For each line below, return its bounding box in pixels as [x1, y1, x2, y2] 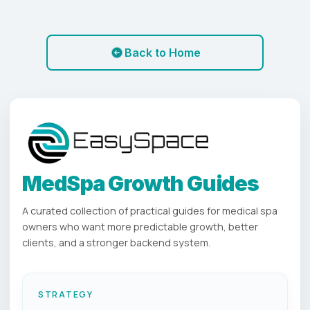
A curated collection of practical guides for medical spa [22, 203, 277, 217]
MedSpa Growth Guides [22, 170, 259, 196]
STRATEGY [38, 288, 93, 300]
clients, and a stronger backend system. [22, 235, 210, 249]
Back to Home [125, 46, 201, 60]
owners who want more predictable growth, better [22, 219, 258, 233]
